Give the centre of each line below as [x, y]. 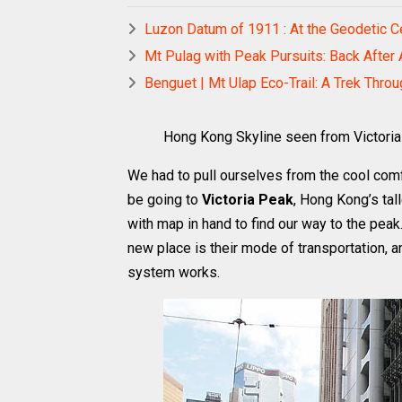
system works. [174, 272]
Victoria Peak [248, 200]
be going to [165, 200]
